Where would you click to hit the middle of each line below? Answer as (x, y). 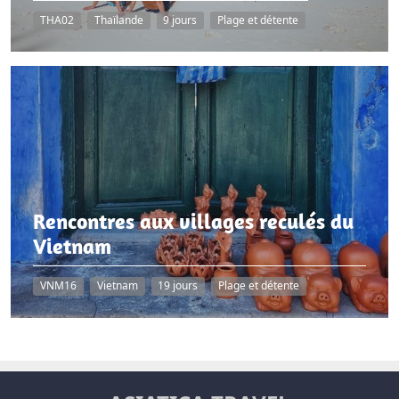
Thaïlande (118, 20)
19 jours (178, 286)
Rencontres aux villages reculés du (194, 221)
